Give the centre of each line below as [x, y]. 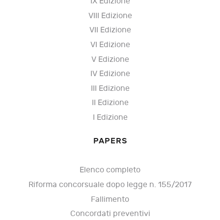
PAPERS [110, 141]
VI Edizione [110, 45]
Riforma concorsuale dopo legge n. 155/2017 [110, 185]
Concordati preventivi [110, 214]
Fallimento [110, 199]
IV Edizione [110, 74]
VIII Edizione [110, 16]
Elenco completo [110, 170]
